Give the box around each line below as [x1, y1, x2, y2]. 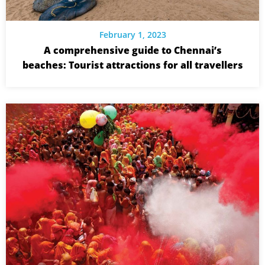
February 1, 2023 [99, 28, 166, 40]
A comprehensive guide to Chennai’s [43, 43, 222, 57]
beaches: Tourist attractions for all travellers [22, 58, 243, 72]
